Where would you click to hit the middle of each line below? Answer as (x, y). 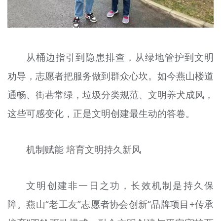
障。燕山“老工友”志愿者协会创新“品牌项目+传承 (110, 204)
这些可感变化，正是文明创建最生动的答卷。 (101, 114)
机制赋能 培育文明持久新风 (84, 150)
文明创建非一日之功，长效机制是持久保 (120, 185)
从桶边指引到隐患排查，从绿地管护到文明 (120, 57)
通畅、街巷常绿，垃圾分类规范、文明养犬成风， (110, 95)
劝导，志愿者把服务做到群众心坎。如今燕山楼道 (110, 76)
